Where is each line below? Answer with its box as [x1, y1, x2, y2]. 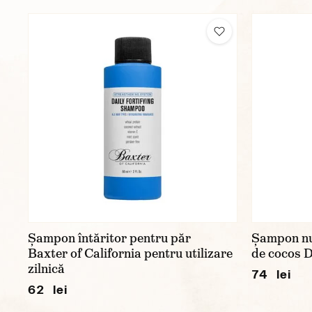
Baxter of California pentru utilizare [28, 245, 233, 262]
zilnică [28, 260, 65, 277]
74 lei [251, 267, 291, 281]
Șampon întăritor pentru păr [28, 230, 191, 247]
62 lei [28, 282, 68, 297]
